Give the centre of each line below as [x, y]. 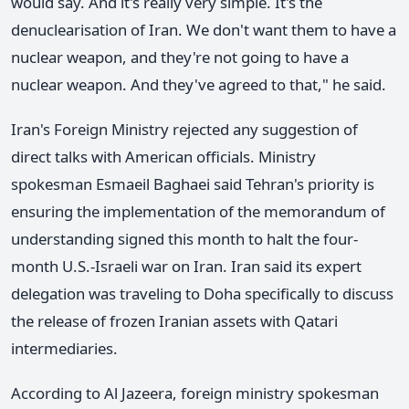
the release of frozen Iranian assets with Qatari [174, 320]
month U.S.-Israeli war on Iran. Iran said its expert [186, 266]
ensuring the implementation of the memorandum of [198, 211]
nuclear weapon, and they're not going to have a [180, 57]
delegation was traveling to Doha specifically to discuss [202, 293]
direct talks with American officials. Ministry [163, 156]
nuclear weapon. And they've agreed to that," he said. [199, 84]
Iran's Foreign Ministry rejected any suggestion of [184, 129]
